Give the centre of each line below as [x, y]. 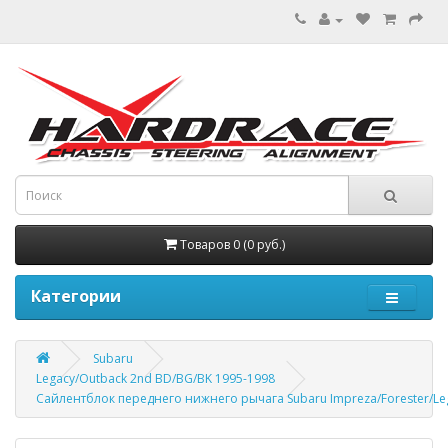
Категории [76, 296]
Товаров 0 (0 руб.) [232, 244]
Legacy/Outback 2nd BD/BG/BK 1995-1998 [155, 378]
